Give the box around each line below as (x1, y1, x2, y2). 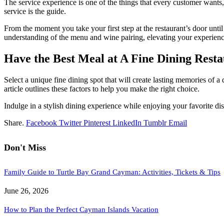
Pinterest (83, 118, 110, 127)
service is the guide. (4, 6, 66, 15)
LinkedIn (112, 118, 141, 127)
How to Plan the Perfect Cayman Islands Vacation (4, 205, 158, 213)
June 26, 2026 (4, 186, 48, 195)
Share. (4, 118, 24, 127)
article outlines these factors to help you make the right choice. (4, 84, 199, 93)
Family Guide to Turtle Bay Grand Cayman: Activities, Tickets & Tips (4, 167, 220, 176)
